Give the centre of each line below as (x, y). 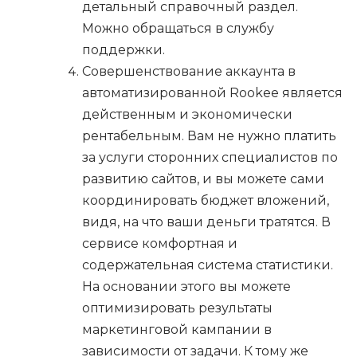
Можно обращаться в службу (178, 29)
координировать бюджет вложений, (206, 201)
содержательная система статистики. (208, 265)
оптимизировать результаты (177, 308)
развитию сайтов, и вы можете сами (203, 179)
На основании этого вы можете (186, 287)
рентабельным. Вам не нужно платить (209, 136)
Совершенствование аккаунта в (189, 72)
